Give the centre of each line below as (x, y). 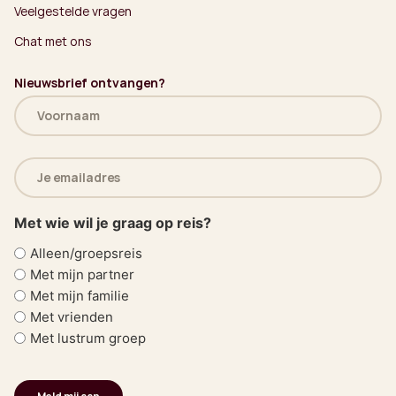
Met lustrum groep (88, 338)
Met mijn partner (82, 274)
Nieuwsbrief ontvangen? (90, 83)
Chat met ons (53, 42)
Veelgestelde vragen (73, 11)
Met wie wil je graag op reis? (113, 223)
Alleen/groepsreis (86, 253)
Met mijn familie (80, 295)
